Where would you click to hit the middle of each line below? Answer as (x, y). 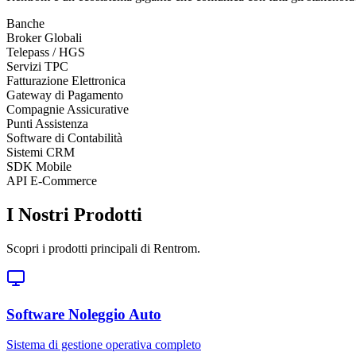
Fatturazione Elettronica (66, 81)
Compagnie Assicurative (68, 110)
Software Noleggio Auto (84, 314)
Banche (25, 24)
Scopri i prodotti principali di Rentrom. (103, 248)
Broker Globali (44, 38)
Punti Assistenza (47, 124)
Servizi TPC (37, 67)
